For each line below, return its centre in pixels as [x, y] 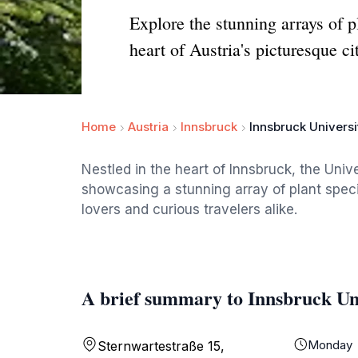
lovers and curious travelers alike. [189, 209]
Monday [330, 345]
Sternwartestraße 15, [161, 346]
